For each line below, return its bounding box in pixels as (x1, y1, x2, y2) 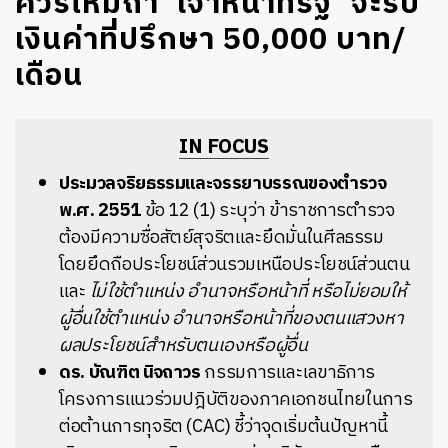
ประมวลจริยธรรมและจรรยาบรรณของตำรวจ (59, 169, 387, 199)
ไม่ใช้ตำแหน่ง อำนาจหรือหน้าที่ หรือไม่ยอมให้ (89, 277, 407, 307)
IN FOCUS (179, 131, 269, 164)
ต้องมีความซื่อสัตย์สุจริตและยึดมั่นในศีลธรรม (59, 223, 384, 253)
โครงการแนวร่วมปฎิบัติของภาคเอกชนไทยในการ (59, 385, 413, 415)
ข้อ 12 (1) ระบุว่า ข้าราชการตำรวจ (140, 196, 395, 226)
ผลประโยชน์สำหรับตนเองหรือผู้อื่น (59, 331, 308, 361)
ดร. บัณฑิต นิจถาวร (59, 358, 201, 388)
